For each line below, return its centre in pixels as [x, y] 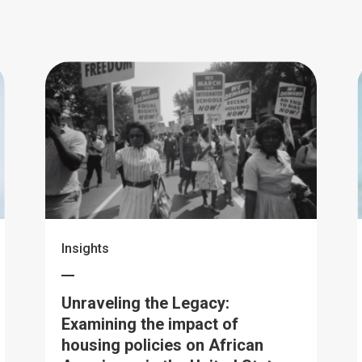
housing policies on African [162, 345]
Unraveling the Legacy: [145, 303]
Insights [85, 248]
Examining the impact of [149, 324]
